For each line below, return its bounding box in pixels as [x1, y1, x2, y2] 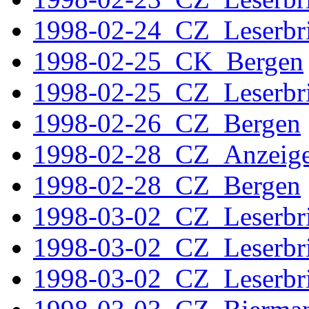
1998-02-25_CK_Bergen [33, 46, 303, 76]
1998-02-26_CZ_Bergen [33, 108, 301, 138]
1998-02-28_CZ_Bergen [33, 170, 301, 200]
